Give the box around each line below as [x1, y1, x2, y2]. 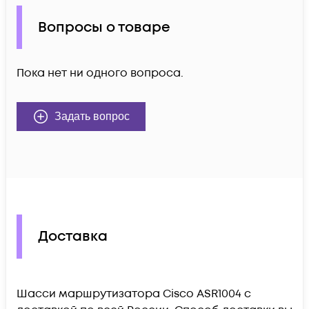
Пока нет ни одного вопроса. [17, 66, 183, 81]
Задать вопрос [54, 110, 130, 123]
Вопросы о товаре [38, 17, 170, 37]
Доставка [38, 227, 108, 246]
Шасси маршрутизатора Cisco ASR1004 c [17, 286, 251, 301]
